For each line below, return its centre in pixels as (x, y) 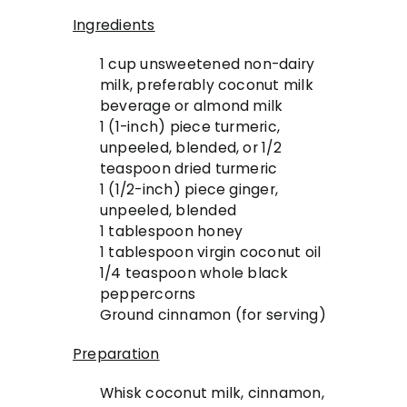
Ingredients (114, 25)
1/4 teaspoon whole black (194, 273)
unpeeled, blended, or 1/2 (191, 148)
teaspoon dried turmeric (189, 169)
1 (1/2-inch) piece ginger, (189, 190)
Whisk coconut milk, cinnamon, (212, 393)
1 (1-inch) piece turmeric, (190, 127)
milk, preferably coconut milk (207, 85)
